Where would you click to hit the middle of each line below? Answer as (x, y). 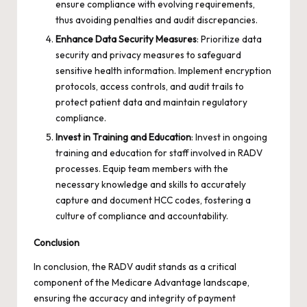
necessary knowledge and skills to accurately (151, 185)
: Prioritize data (229, 39)
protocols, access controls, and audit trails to (150, 87)
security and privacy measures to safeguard (148, 55)
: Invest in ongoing (229, 137)
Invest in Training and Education (123, 137)
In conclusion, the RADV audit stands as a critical (135, 267)
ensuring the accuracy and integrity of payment (135, 298)
